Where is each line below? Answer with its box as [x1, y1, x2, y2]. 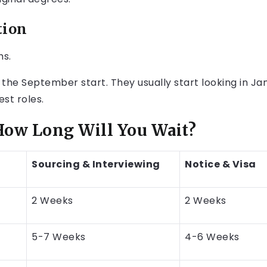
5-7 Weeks [32, 230, 86, 244]
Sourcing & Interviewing [32, 157, 160, 171]
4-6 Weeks [185, 230, 240, 244]
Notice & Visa [185, 157, 256, 171]
